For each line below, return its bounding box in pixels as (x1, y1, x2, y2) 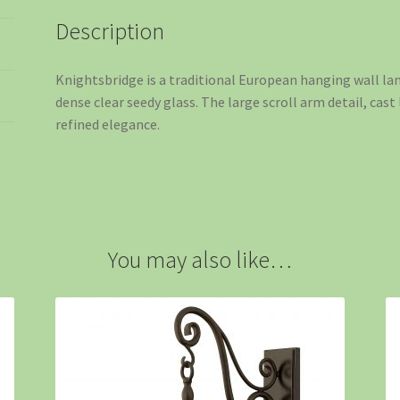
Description (55, 17, 165, 46)
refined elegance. (55, 115, 161, 134)
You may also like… (108, 245, 292, 274)
